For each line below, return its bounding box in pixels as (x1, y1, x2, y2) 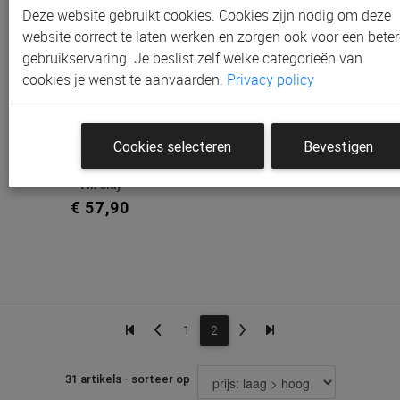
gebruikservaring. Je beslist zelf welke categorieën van (22, 48, 362, 69)
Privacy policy (227, 70, 314, 90)
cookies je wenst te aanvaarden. (22, 70, 227, 90)
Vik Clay (78, 174, 122, 194)
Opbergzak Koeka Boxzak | (28, 159, 172, 179)
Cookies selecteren (113, 137, 232, 155)
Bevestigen (303, 137, 373, 155)
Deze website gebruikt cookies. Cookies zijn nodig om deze (22, 5, 391, 26)
